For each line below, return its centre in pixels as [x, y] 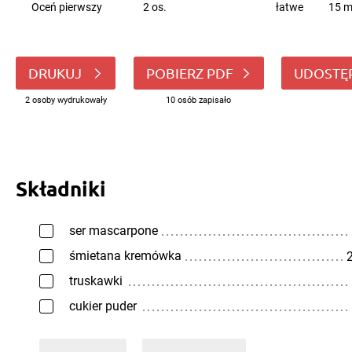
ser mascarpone [114, 231]
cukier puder [103, 306]
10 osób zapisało [198, 100]
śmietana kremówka [125, 256]
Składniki [61, 188]
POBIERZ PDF [189, 73]
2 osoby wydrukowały [66, 100]
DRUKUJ [57, 73]
